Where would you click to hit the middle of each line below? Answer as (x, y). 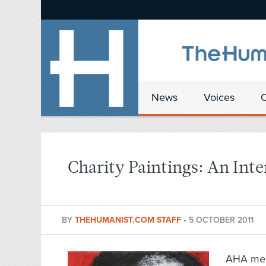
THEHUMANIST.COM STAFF (129, 220)
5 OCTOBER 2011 (221, 220)
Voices (219, 97)
